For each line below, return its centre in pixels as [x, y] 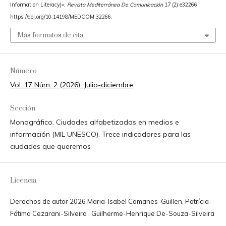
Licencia [23, 181]
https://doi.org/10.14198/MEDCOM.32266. [61, 16]
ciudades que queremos [50, 147]
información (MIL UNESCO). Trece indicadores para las [100, 134]
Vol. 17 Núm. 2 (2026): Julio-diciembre [71, 85]
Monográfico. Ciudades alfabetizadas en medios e [94, 122]
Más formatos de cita [50, 36]
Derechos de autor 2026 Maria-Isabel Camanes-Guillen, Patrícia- [111, 202]
